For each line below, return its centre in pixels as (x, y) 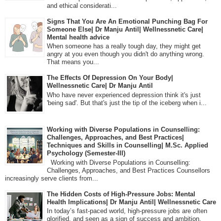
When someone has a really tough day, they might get (124, 46)
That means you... (73, 62)
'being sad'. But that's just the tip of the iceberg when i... (127, 103)
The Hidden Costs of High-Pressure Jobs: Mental (121, 194)
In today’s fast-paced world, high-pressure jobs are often (127, 211)
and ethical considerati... (82, 5)
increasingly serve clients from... (52, 178)
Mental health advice (78, 37)
